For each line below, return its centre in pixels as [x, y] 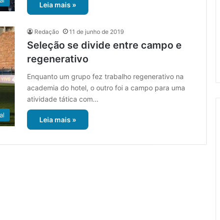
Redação [47, 32]
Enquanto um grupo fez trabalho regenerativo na [105, 77]
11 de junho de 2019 [96, 32]
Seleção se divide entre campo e [104, 45]
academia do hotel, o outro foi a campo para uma [106, 88]
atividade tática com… [63, 99]
